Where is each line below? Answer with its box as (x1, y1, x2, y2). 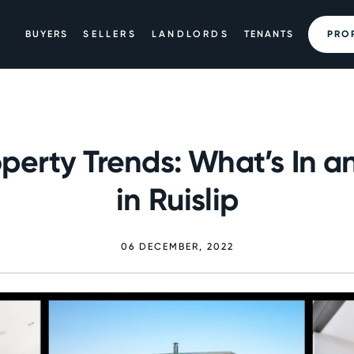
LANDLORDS (152, 28, 229, 40)
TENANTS (244, 28, 295, 40)
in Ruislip (116, 180, 238, 218)
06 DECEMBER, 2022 (120, 240, 234, 252)
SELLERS (83, 28, 137, 40)
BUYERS (25, 28, 69, 40)
